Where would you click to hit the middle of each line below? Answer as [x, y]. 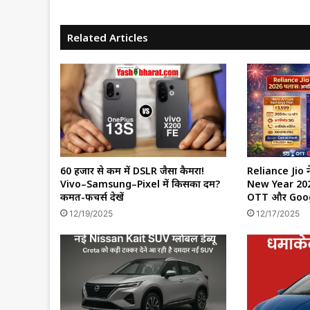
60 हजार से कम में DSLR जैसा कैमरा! [132, 171]
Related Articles [108, 38]
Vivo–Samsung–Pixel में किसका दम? [140, 184]
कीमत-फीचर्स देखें [92, 197]
